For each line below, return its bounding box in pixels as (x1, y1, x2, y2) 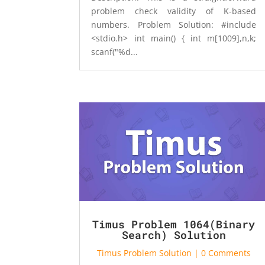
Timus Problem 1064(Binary (92, 216, 256, 231)
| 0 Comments (191, 247, 251, 258)
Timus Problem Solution (96, 247, 192, 258)
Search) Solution (121, 227, 226, 242)
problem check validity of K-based (91, 5, 257, 17)
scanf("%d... (91, 46, 138, 57)
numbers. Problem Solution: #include (91, 18, 257, 30)
